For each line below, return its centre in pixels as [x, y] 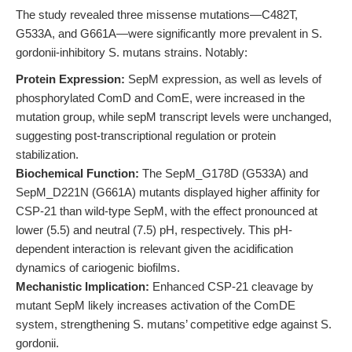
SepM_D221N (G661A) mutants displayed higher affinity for [168, 192]
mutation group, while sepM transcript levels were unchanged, [174, 117]
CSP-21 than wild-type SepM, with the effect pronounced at [167, 211]
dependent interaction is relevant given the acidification [154, 249]
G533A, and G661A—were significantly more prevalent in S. [169, 33]
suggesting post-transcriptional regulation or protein [146, 136]
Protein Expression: [70, 79]
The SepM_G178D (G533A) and [224, 173]
